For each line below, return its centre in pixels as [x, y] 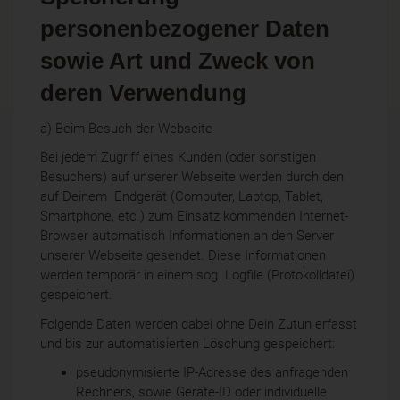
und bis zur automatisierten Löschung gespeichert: [187, 343]
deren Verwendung [143, 93]
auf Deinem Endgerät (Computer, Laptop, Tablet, [182, 197]
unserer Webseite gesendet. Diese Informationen [183, 256]
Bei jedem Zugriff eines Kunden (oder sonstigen [178, 158]
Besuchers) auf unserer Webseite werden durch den [192, 177]
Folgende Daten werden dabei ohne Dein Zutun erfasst [199, 324]
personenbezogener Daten [185, 29]
